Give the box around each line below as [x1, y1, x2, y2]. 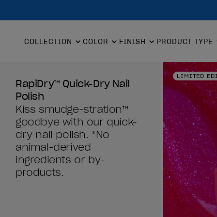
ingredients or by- [15, 154, 105, 167]
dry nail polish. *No [15, 128, 110, 141]
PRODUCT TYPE [156, 37, 214, 46]
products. [15, 166, 64, 179]
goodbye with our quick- [15, 116, 137, 129]
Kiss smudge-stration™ [15, 103, 128, 116]
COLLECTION [24, 37, 72, 46]
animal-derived [15, 141, 91, 154]
